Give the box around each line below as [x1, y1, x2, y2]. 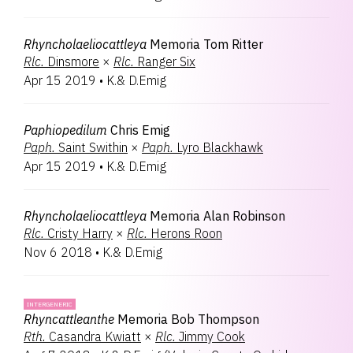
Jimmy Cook [179, 329, 245, 344]
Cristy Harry [47, 225, 113, 241]
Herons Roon [150, 225, 222, 241]
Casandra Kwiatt [49, 329, 141, 344]
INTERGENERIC [27, 300, 72, 308]
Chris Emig [110, 122, 170, 138]
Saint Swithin [58, 139, 128, 155]
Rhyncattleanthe [24, 311, 114, 327]
